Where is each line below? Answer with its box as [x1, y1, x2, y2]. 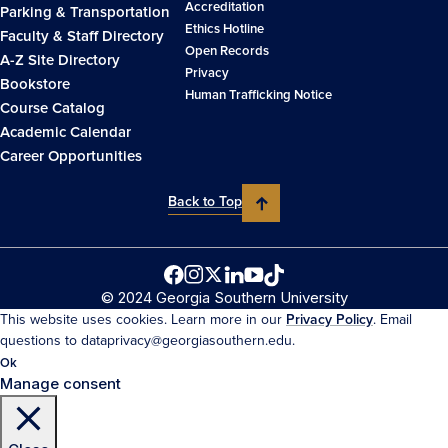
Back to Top [168, 192, 242, 210]
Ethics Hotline [185, 21, 264, 38]
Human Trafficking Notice [185, 87, 332, 104]
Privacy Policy [286, 310, 373, 328]
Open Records [185, 43, 269, 60]
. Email [373, 310, 412, 328]
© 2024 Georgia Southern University [100, 287, 348, 307]
